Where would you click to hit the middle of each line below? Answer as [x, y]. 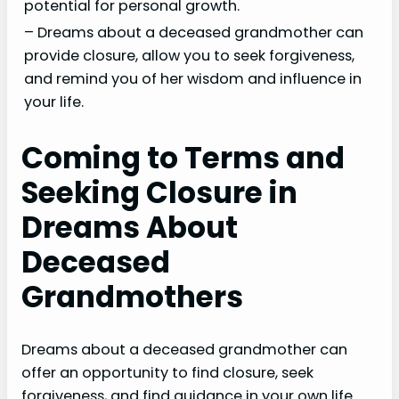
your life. [54, 102]
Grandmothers [132, 297]
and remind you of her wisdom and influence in [193, 78]
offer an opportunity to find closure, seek [167, 373]
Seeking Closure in [159, 193]
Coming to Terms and [183, 159]
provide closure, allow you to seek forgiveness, [189, 55]
